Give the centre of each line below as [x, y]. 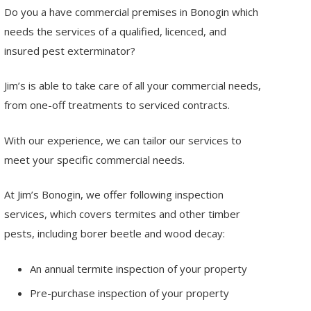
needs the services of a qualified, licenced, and [115, 31]
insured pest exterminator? [69, 50]
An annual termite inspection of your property [139, 268]
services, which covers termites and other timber [122, 214]
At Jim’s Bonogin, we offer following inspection [114, 194]
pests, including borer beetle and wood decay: [114, 233]
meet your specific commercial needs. [94, 159]
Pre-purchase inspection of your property [130, 293]
